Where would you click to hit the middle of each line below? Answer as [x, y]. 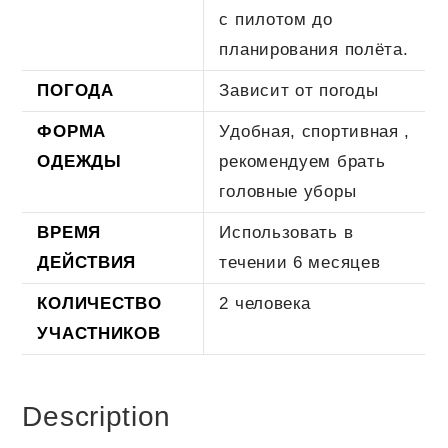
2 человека [265, 303]
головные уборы [288, 191]
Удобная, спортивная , [315, 131]
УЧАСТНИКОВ [99, 333]
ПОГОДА [75, 90]
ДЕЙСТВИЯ [87, 262]
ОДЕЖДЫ [79, 161]
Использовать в [286, 232]
